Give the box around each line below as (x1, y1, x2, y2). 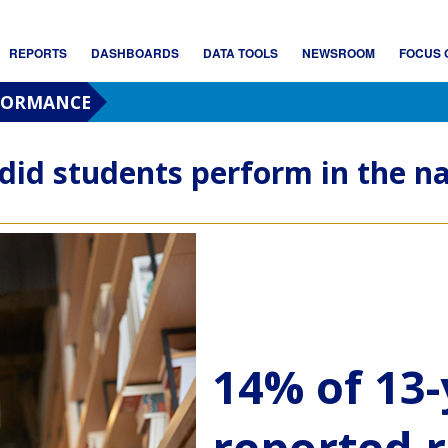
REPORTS (8, 44, 67, 62)
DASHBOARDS (90, 44, 179, 62)
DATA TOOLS (202, 44, 278, 62)
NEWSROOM (301, 44, 375, 62)
